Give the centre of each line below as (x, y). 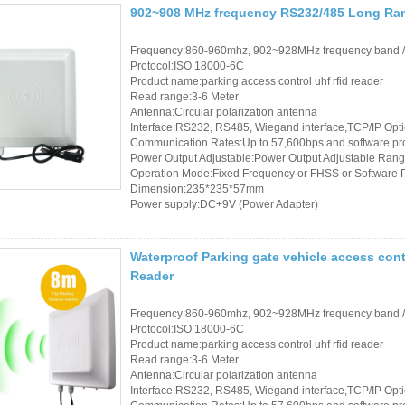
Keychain (291, 232)
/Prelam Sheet (306, 168)
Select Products (310, 66)
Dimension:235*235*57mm (197, 188)
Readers (289, 29)
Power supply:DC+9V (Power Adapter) (224, 204)
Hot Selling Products (323, 104)
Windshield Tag (308, 333)
